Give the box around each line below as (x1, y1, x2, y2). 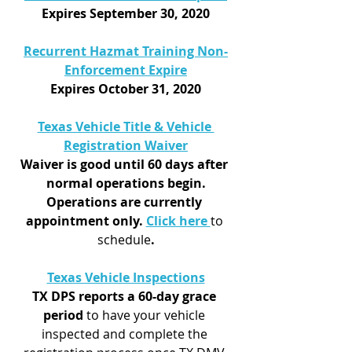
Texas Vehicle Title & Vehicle (37, 118, 214, 135)
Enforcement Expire (64, 61, 187, 79)
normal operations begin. (46, 174, 206, 192)
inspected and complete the (41, 325, 211, 343)
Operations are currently (46, 193, 205, 211)
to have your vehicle (83, 306, 208, 324)
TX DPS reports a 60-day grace (32, 288, 219, 305)
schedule (97, 231, 151, 248)
